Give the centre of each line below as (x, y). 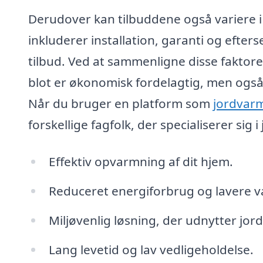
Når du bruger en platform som (121, 103)
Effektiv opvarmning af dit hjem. (141, 162)
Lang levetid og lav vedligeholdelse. (151, 249)
